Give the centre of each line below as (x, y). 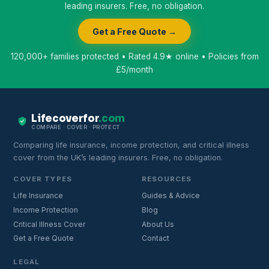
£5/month (134, 69)
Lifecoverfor (65, 119)
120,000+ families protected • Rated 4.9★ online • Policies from (134, 56)
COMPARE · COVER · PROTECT (76, 127)
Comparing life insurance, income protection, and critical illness (131, 145)
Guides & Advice (171, 196)
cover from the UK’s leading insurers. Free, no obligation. (118, 158)
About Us (158, 224)
